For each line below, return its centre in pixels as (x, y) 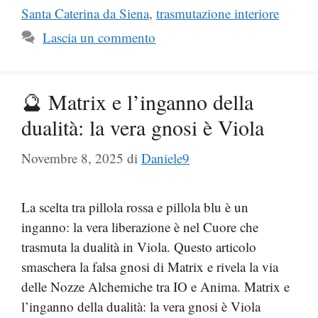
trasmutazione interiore (218, 13)
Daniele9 (165, 158)
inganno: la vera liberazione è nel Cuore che (140, 227)
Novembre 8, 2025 (72, 158)
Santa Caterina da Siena (85, 13)
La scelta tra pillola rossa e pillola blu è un (135, 207)
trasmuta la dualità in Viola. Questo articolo (139, 247)
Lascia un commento (99, 37)
